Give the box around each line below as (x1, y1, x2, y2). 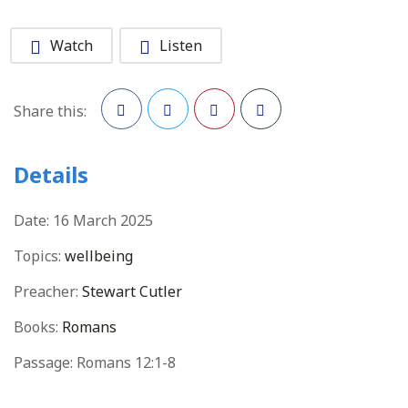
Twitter (148, 143, 200, 163)
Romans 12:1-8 (73, 352, 176, 372)
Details (14, 159, 88, 189)
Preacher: (14, 281, 78, 301)
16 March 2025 (49, 210, 153, 230)
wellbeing (65, 246, 133, 266)
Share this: (14, 100, 87, 121)
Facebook (101, 143, 166, 163)
